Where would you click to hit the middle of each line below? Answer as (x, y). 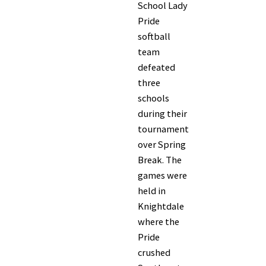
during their (162, 114)
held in (152, 191)
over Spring (162, 145)
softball (154, 37)
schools (153, 98)
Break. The (160, 160)
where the (159, 222)
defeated (156, 67)
